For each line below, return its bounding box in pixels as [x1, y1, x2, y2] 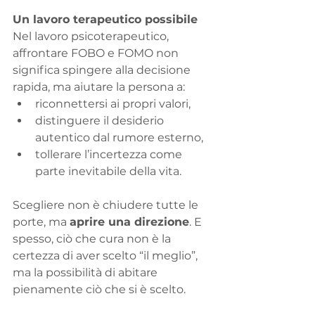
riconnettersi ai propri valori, [35, 97, 191, 111]
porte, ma [13, 215, 70, 229]
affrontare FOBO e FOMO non [13, 46, 181, 60]
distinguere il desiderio [35, 114, 167, 128]
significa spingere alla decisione [13, 63, 193, 77]
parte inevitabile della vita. [35, 165, 181, 179]
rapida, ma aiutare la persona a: [13, 80, 185, 94]
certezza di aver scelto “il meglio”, [13, 249, 200, 263]
